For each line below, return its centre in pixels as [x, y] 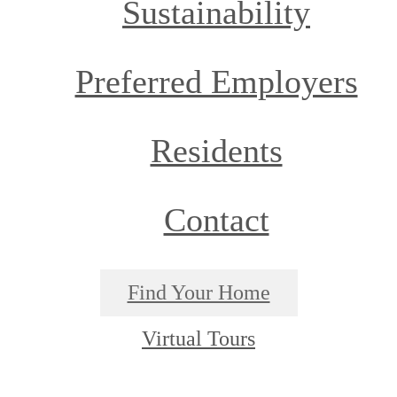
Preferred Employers [216, 81]
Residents [216, 150]
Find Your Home [198, 292]
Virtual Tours [198, 338]
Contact [216, 219]
